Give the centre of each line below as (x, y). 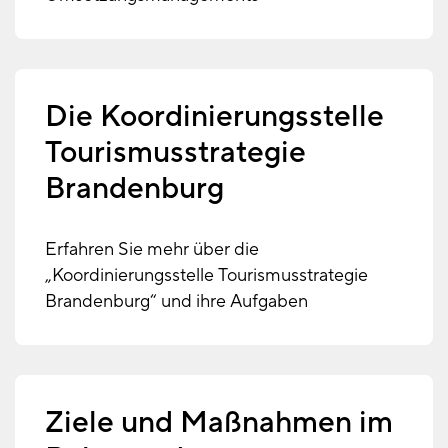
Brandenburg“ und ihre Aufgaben (176, 301)
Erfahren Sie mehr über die (152, 249)
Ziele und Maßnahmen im (219, 422)
